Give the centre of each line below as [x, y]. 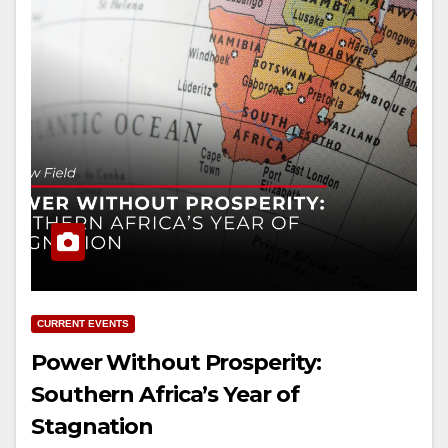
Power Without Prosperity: [176, 363]
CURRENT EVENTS [83, 324]
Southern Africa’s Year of [165, 395]
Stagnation [92, 427]
